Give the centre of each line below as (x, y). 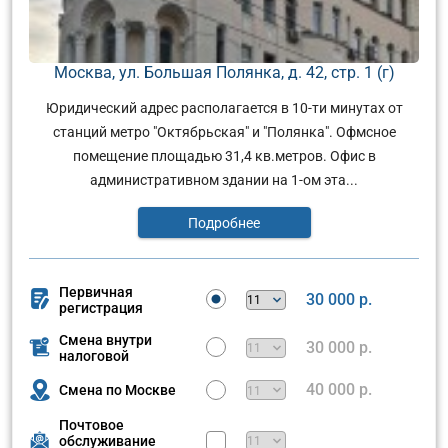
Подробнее (224, 222)
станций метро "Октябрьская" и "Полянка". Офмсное (224, 131)
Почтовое (91, 424)
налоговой (94, 355)
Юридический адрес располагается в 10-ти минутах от (224, 107)
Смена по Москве (117, 390)
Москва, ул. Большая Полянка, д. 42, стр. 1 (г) (224, 73)
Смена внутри (105, 339)
